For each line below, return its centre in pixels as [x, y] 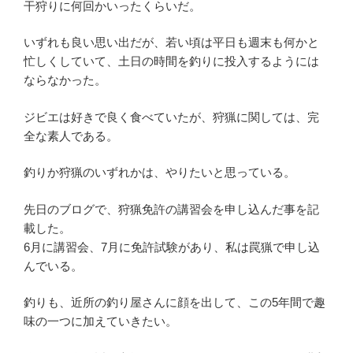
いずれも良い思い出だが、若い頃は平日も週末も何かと [171, 43]
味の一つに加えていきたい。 [100, 321]
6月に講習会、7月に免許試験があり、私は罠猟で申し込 [172, 247]
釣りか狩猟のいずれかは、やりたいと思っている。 [160, 173]
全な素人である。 [71, 136]
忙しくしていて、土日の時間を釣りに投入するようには [171, 61]
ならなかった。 [65, 80]
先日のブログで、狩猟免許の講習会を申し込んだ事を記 [171, 209]
